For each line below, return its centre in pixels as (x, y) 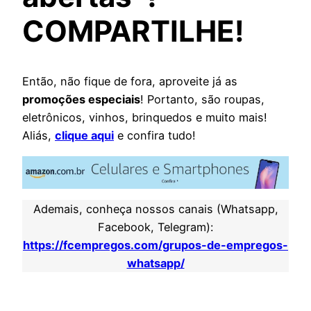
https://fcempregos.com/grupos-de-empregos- (155, 245)
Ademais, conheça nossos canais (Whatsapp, (155, 209)
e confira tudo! (155, 136)
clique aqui (84, 136)
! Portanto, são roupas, (202, 100)
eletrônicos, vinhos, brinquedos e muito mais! (145, 118)
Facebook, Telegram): (155, 227)
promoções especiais (81, 100)
